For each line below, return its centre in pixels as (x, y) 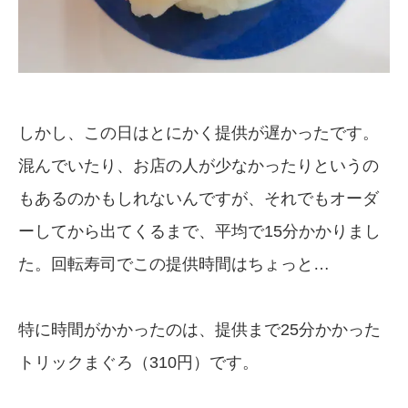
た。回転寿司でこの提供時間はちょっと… (174, 264)
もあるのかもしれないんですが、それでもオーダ (199, 198)
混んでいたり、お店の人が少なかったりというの (199, 165)
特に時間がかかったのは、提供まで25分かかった (199, 329)
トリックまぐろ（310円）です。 (138, 362)
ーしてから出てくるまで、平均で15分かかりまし (199, 231)
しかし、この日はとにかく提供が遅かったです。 (199, 133)
